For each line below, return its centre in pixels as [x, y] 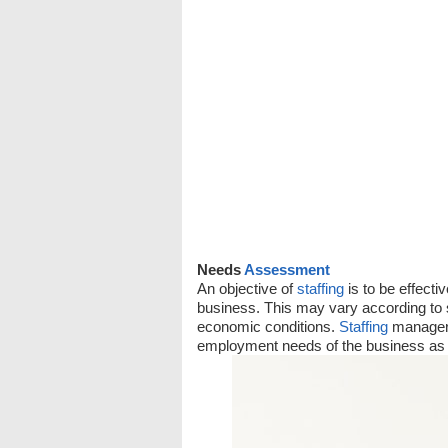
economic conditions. [268, 326]
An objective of [247, 288]
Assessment [287, 269]
